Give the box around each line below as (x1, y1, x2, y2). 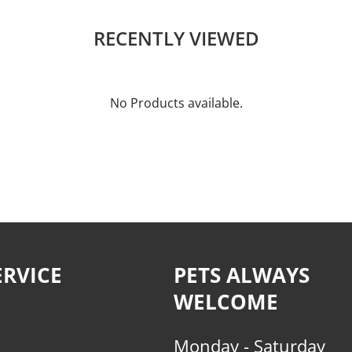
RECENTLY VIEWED (93, 25, 259, 51)
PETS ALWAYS (173, 261, 310, 289)
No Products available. (109, 94, 243, 112)
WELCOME (173, 288, 278, 316)
